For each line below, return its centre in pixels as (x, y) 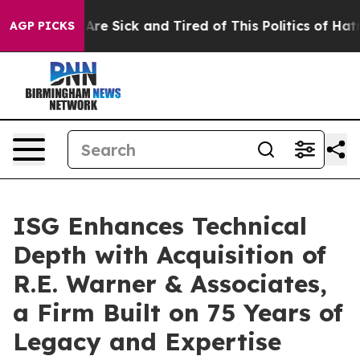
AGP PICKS (42, 26)
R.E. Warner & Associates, (170, 284)
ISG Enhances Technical (160, 226)
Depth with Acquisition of (170, 255)
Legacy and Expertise (147, 342)
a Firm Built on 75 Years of (178, 313)
